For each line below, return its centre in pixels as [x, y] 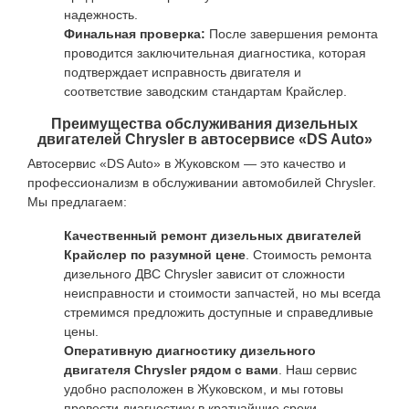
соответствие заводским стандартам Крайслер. [205, 91]
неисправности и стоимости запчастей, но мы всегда [222, 293]
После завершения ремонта [292, 34]
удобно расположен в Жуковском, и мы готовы [204, 389]
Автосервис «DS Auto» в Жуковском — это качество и [187, 163]
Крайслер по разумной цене [155, 255]
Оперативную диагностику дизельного [190, 351]
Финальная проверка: [135, 34]
